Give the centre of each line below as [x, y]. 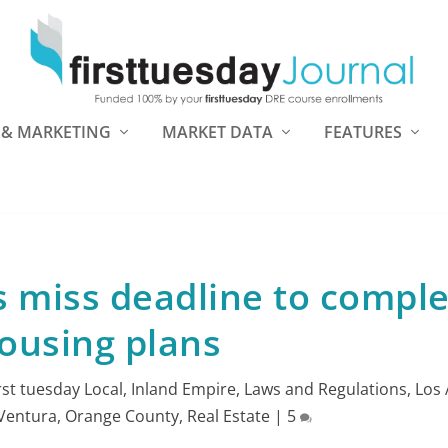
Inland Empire [184, 389]
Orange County [121, 416]
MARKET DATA [217, 132]
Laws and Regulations [326, 389]
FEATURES [363, 132]
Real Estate [228, 416]
